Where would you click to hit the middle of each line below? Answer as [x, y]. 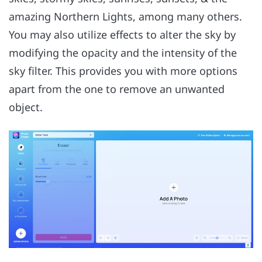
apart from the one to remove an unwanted [117, 89]
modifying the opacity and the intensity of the [123, 53]
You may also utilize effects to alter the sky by [122, 35]
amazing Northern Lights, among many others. [125, 17]
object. [26, 107]
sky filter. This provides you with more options [123, 71]
